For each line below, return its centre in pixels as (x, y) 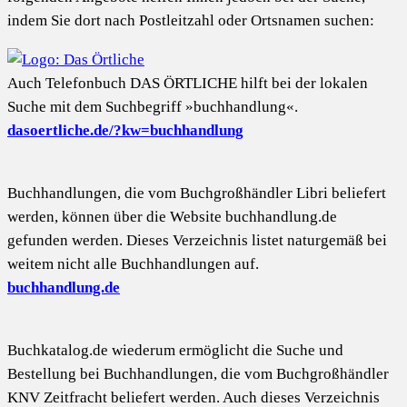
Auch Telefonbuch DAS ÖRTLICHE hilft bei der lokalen (188, 83)
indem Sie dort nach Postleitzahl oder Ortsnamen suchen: (191, 20)
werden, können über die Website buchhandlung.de (172, 216)
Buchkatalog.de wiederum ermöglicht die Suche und (175, 350)
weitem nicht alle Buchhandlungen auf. (133, 263)
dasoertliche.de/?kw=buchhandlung (125, 130)
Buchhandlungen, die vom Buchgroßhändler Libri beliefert (197, 193)
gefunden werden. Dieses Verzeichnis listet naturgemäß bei (197, 240)
